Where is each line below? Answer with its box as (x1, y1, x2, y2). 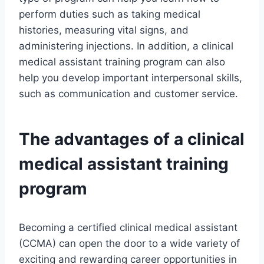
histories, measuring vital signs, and (19, 24, 189, 37)
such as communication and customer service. (19, 88, 238, 100)
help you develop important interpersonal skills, (19, 72, 242, 84)
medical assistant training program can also (19, 56, 225, 68)
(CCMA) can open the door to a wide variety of (19, 237, 240, 250)
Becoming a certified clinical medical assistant (19, 222, 237, 234)
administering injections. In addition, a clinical (19, 40, 233, 52)
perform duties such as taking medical (19, 8, 200, 21)
